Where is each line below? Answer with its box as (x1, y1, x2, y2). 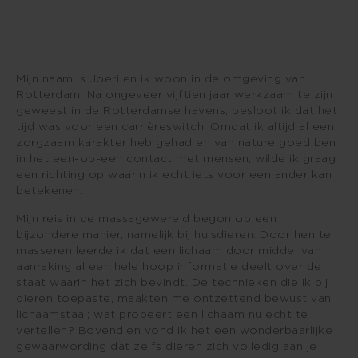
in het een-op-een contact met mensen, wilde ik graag (16, 152, 336, 164)
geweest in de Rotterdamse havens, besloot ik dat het (16, 104, 337, 116)
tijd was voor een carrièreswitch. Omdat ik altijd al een (16, 120, 334, 132)
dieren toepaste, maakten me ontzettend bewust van (16, 292, 332, 304)
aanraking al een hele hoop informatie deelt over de (16, 260, 322, 272)
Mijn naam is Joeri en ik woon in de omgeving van (16, 72, 305, 84)
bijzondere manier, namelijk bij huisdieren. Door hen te (16, 228, 332, 240)
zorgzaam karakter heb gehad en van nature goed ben (16, 136, 336, 148)
